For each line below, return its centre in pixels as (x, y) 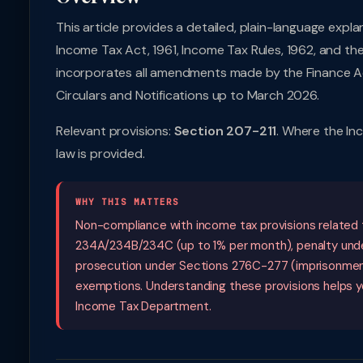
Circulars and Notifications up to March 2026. (188, 95)
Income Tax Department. (143, 306)
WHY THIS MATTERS (127, 202)
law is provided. (100, 154)
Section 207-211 (225, 131)
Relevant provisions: (115, 131)
